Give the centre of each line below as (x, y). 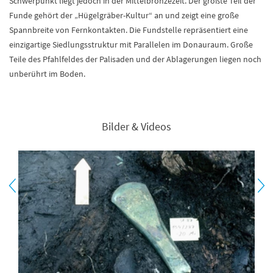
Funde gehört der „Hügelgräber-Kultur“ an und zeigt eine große (124, 15)
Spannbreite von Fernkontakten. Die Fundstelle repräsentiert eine (129, 30)
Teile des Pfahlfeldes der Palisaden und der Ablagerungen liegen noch (135, 59)
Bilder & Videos (136, 126)
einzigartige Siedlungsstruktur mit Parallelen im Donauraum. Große (131, 44)
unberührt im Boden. (47, 74)
